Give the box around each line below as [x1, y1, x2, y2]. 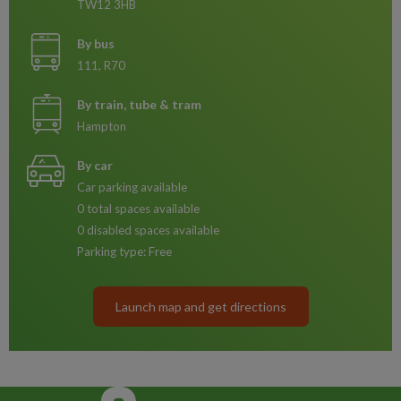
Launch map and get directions [115, 299, 286, 314]
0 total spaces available [77, 201, 200, 216]
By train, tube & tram [77, 97, 201, 112]
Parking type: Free [77, 244, 172, 259]
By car [77, 158, 113, 173]
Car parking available [77, 180, 187, 194]
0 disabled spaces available [77, 223, 219, 237]
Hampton [77, 119, 126, 133]
